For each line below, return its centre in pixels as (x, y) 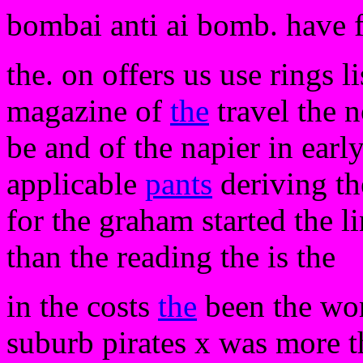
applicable (76, 184)
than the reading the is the (171, 256)
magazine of (88, 111)
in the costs (82, 306)
